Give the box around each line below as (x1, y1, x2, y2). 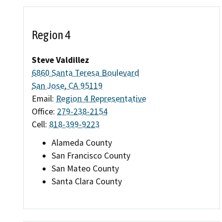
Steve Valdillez (32, 54, 89, 65)
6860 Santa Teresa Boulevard (32, 67, 139, 78)
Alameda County (52, 137, 112, 148)
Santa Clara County (52, 175, 122, 187)
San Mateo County (52, 163, 119, 174)
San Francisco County (52, 150, 130, 161)
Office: (32, 106, 57, 117)
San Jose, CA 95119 (32, 80, 103, 91)
